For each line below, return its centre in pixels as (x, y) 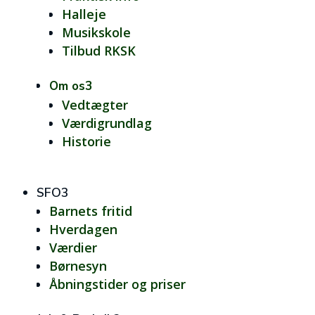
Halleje (84, 14)
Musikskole (96, 32)
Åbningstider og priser (117, 284)
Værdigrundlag (107, 123)
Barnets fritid (90, 211)
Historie (86, 141)
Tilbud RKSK (98, 51)
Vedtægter (95, 105)
